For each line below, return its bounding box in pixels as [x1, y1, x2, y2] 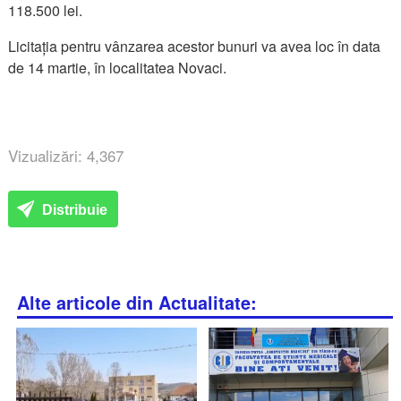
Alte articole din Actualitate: [17, 289, 258, 315]
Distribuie [38, 201, 108, 218]
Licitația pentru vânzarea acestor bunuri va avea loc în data [8, 35, 381, 56]
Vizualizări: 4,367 [8, 143, 124, 166]
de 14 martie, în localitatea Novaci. [8, 56, 231, 78]
